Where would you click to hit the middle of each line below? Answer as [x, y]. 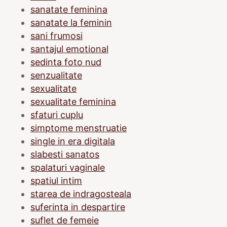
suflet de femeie [65, 220]
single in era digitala [73, 141]
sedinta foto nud [66, 62]
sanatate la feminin [71, 22]
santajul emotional [69, 49]
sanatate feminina [69, 9]
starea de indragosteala [81, 194]
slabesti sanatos [65, 154]
